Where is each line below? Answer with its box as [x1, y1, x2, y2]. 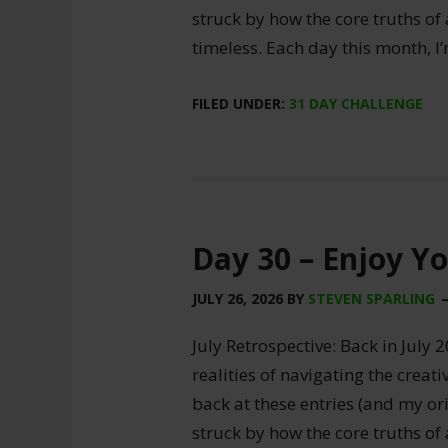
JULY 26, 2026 [192, 289, 283, 308]
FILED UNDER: [192, 94, 289, 113]
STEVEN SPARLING [308, 289, 435, 308]
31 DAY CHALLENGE [289, 94, 423, 113]
